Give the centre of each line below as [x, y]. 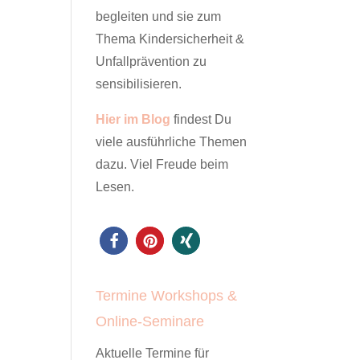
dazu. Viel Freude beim [162, 164]
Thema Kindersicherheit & [170, 39]
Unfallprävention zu [151, 61]
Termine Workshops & [167, 296]
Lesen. [115, 187]
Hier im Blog [133, 119]
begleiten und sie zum [159, 16]
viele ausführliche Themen [172, 142]
